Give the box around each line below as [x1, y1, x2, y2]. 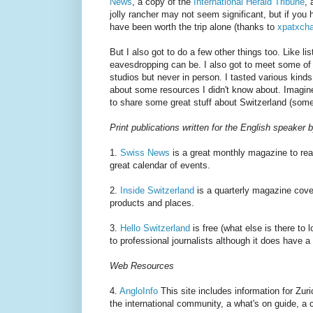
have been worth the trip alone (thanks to [110, 22, 277, 33]
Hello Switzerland [120, 223, 190, 234]
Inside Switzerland [120, 185, 194, 196]
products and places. [110, 198, 194, 209]
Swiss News [120, 147, 170, 159]
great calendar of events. [110, 160, 210, 171]
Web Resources [110, 261, 174, 272]
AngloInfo [119, 286, 158, 297]
